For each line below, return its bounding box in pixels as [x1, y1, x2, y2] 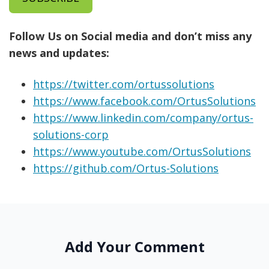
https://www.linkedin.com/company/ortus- [33, 110, 253, 125]
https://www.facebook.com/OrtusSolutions [33, 94, 256, 109]
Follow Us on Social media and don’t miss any [9, 29, 252, 44]
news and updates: [9, 46, 109, 61]
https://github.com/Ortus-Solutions [33, 161, 219, 176]
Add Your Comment [64, 237, 205, 257]
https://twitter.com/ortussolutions [33, 77, 214, 92]
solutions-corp [33, 127, 109, 142]
